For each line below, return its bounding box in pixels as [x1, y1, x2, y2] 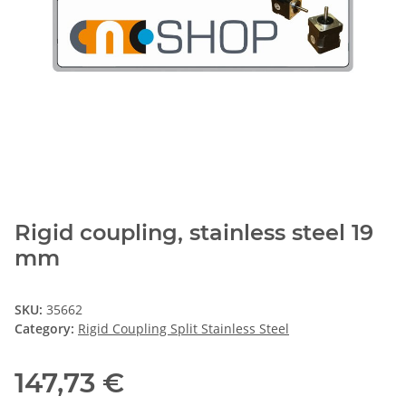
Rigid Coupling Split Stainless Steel [78, 319, 289, 337]
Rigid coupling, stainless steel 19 [14, 218, 373, 246]
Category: [14, 319, 78, 337]
